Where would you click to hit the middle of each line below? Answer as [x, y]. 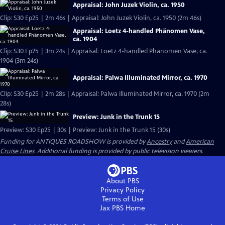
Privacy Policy [123, 190]
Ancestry [159, 142]
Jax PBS [112, 208]
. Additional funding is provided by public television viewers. [119, 151]
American [200, 142]
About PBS [123, 181]
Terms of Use [123, 199]
